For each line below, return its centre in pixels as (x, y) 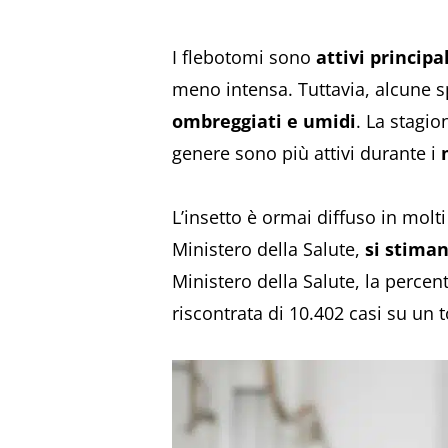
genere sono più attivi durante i (306, 153)
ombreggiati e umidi (264, 121)
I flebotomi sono (244, 57)
